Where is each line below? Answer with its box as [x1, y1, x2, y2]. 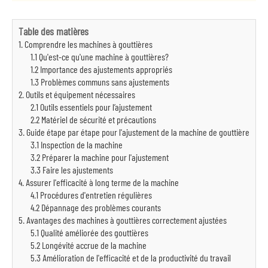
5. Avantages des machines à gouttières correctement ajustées [19, 214, 227, 226]
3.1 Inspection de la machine [31, 139, 123, 150]
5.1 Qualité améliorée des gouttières [31, 227, 148, 238]
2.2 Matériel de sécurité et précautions [31, 114, 156, 125]
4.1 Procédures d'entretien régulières [31, 189, 152, 200]
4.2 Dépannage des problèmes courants [31, 202, 161, 213]
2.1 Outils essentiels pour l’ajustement [31, 101, 152, 112]
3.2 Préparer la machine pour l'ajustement [31, 151, 169, 163]
